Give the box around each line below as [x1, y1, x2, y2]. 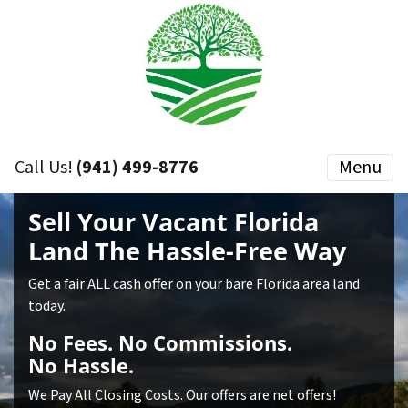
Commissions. [148, 330, 292, 356]
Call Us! [15, 155, 76, 180]
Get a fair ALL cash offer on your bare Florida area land [28, 274, 360, 294]
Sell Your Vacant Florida [28, 205, 319, 239]
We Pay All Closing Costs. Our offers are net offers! [28, 385, 336, 405]
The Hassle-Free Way [88, 234, 346, 268]
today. [28, 296, 66, 316]
